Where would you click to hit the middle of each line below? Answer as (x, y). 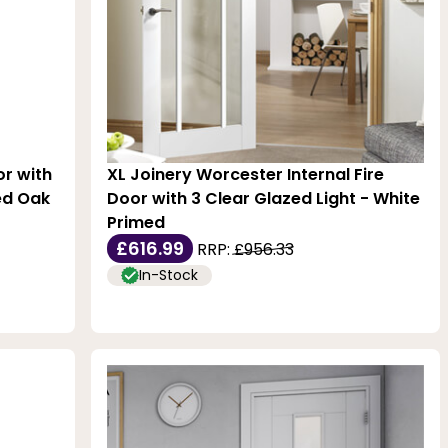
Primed (136, 222)
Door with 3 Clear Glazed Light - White (264, 198)
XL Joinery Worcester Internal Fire (246, 174)
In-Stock (169, 274)
